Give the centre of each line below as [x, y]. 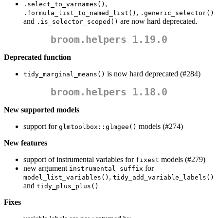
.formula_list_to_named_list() [80, 13]
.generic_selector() [177, 13]
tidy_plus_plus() [68, 186]
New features [26, 143]
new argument [46, 168]
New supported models [42, 110]
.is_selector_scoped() [77, 22]
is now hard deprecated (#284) [153, 74]
